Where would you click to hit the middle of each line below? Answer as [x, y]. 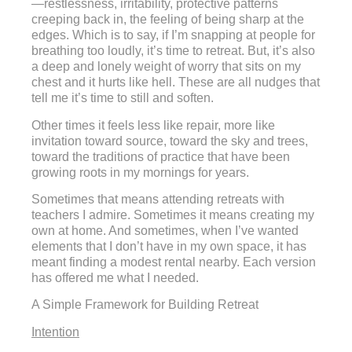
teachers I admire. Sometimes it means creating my [173, 215]
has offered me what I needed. [115, 278]
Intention [55, 332]
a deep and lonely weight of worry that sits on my [166, 67]
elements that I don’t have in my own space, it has [169, 247]
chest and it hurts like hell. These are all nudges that [176, 82]
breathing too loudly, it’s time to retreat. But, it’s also [173, 51]
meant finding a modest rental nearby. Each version [174, 262]
